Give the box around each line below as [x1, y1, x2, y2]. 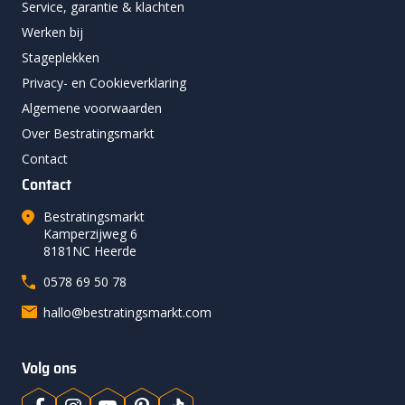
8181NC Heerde [43, 242, 137, 260]
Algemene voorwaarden [22, 99, 162, 118]
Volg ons [22, 355, 77, 381]
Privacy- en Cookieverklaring [22, 74, 186, 92]
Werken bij [22, 24, 83, 42]
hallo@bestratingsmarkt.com [43, 304, 212, 322]
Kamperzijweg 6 [43, 225, 137, 243]
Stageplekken [22, 49, 99, 67]
